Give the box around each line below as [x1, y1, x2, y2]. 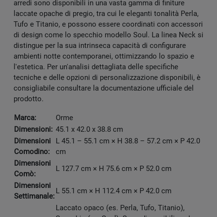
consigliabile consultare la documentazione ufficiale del [14, 84, 194, 93]
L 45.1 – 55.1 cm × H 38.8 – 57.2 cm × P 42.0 [56, 137, 200, 146]
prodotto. [14, 94, 44, 104]
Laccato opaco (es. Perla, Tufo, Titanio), [56, 203, 185, 213]
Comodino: [14, 147, 50, 156]
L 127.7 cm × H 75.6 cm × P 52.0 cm [56, 164, 171, 173]
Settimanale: [14, 192, 55, 201]
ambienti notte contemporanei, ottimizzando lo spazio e [14, 52, 194, 61]
